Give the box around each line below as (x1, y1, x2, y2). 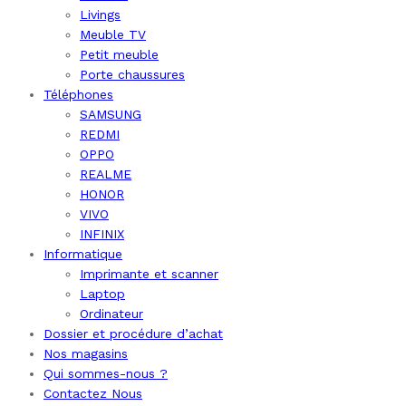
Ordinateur (80, 306, 143, 322)
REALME (80, 167, 131, 182)
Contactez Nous (43, 386, 142, 401)
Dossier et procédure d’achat (43, 326, 223, 342)
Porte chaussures (80, 67, 185, 82)
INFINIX (80, 227, 124, 242)
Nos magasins (43, 346, 128, 362)
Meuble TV (80, 27, 146, 43)
